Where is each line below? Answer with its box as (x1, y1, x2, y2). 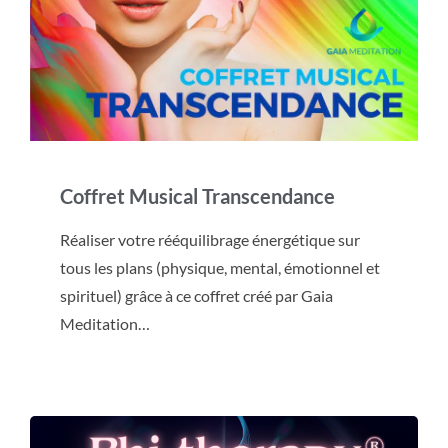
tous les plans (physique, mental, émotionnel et (60, 257, 380, 277)
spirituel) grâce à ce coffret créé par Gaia (60, 285, 333, 305)
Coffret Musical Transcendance (60, 183, 335, 208)
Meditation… (60, 313, 150, 333)
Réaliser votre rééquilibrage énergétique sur (60, 229, 360, 249)
